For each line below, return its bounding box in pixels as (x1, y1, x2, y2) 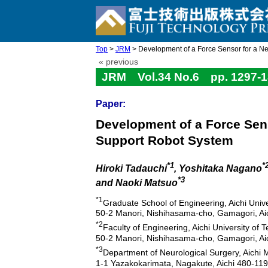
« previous (99, 57, 138, 66)
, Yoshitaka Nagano (174, 163, 262, 174)
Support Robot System (96, 133, 233, 147)
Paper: (96, 99, 126, 109)
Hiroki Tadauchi (96, 163, 167, 174)
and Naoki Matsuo (96, 178, 178, 188)
